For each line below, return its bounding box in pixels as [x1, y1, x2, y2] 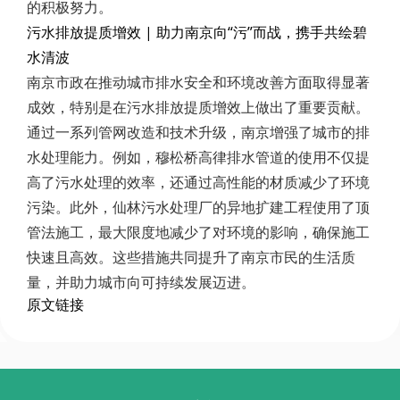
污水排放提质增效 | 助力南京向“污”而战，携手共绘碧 [27, 22, 367, 42]
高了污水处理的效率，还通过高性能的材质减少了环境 [27, 172, 370, 192]
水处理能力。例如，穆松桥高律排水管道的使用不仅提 [27, 147, 370, 167]
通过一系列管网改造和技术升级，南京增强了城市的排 [27, 122, 370, 142]
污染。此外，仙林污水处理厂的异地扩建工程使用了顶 [27, 197, 370, 217]
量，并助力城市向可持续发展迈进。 [27, 272, 255, 292]
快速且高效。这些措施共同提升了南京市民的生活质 [27, 247, 355, 267]
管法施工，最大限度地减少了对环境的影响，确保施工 [27, 222, 370, 242]
